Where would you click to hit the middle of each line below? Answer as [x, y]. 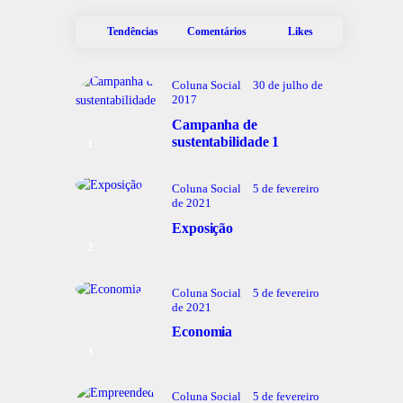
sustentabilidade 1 [226, 141]
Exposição [203, 228]
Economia [202, 332]
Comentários [216, 32]
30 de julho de [288, 85]
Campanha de [215, 124]
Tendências [132, 32]
